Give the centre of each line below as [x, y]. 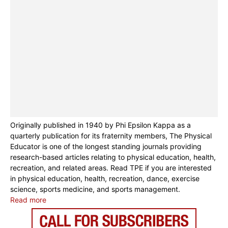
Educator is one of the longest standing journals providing [106, 147]
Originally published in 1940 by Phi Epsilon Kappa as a [101, 125]
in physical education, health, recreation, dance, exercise [105, 179]
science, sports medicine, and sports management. [95, 189]
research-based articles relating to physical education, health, [113, 157]
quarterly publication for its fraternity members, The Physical [111, 136]
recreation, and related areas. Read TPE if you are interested [111, 168]
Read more [28, 200]
